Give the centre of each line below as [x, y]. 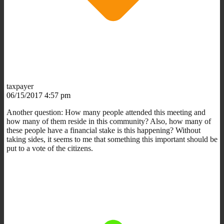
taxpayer [20, 86]
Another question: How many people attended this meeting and [106, 112]
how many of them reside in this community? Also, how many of [109, 121]
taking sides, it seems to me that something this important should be [112, 139]
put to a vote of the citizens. [50, 148]
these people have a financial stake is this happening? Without [103, 130]
